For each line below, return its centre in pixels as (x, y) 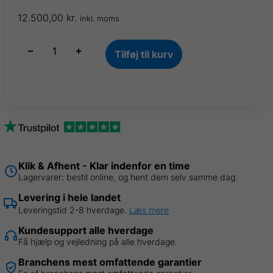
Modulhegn (43, 46)
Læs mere (149, 210)
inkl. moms (100, 19)
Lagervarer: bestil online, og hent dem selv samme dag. (128, 177)
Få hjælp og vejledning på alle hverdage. (98, 242)
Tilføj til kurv (144, 55)
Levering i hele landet (70, 198)
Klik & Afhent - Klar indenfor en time (105, 166)
